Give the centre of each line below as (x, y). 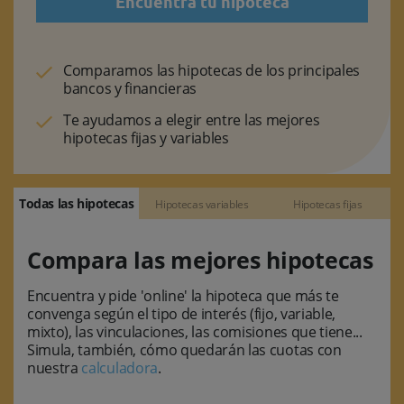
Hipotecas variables (202, 204)
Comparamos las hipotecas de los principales (212, 70)
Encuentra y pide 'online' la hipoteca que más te (183, 296)
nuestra (55, 368)
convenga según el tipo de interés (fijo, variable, (181, 314)
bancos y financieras (130, 88)
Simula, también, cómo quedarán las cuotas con (184, 350)
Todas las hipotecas (77, 203)
